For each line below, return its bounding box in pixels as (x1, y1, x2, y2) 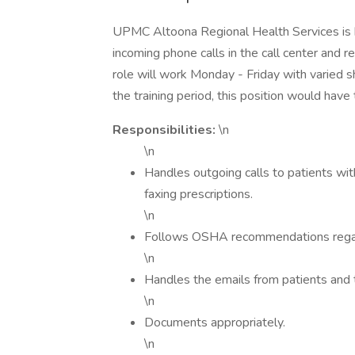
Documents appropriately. (144, 314, 285, 331)
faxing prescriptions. (144, 185, 253, 203)
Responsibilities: (113, 121, 219, 139)
